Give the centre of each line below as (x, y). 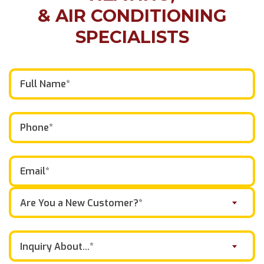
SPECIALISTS (132, 37)
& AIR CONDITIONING (132, 15)
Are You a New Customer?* (81, 203)
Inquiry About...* (57, 246)
